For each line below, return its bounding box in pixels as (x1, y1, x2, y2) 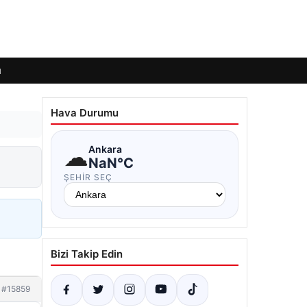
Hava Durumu (51, 106, 119, 119)
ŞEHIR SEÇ (64, 172, 112, 182)
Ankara (88, 143, 122, 155)
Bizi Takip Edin (51, 247, 123, 260)
